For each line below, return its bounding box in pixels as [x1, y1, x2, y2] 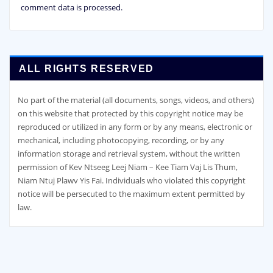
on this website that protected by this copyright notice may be [18, 107, 243, 119]
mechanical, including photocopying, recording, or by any [18, 134, 224, 146]
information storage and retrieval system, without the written [18, 147, 240, 159]
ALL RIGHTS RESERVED [19, 63, 154, 74]
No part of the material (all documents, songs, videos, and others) [18, 94, 254, 105]
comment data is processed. [20, 1, 122, 13]
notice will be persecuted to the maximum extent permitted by [18, 188, 245, 199]
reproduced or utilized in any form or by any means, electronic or [18, 121, 252, 132]
